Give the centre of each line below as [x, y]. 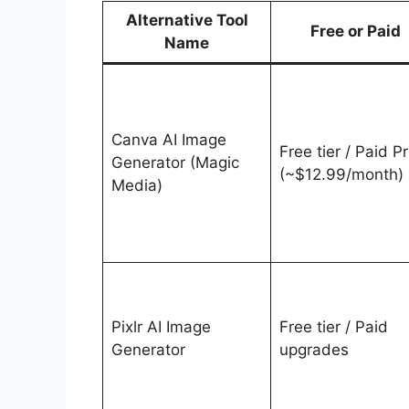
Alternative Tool [187, 20]
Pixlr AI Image [161, 326]
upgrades [314, 349]
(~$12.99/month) [341, 174]
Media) [136, 185]
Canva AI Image [168, 139]
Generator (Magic [175, 162]
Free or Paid [355, 31]
